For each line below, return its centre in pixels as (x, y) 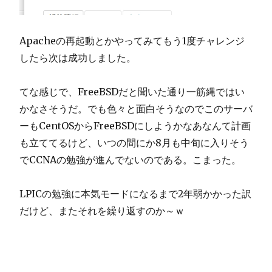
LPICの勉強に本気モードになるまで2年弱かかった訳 (135, 193)
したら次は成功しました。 (78, 57)
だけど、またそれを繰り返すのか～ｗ (102, 210)
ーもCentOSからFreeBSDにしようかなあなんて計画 (135, 125)
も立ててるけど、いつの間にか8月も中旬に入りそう (134, 142)
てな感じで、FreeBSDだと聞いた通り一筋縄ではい (132, 91)
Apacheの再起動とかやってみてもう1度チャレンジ (132, 40)
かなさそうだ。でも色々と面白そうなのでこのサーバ (136, 108)
